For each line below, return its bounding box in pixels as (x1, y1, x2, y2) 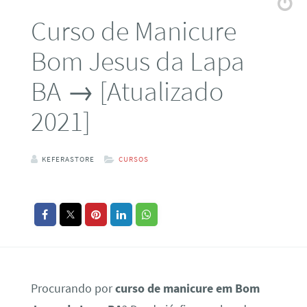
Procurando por (30, 281, 115, 297)
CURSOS (118, 154, 149, 164)
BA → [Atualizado (30, 73, 223, 108)
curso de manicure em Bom (114, 281, 260, 297)
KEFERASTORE (41, 154, 95, 164)
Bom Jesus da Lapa (30, 42, 245, 78)
